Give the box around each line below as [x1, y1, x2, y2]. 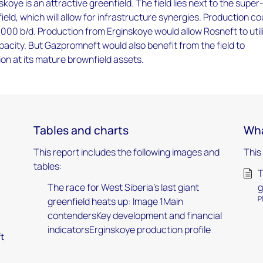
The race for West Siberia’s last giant [47, 181, 199, 194]
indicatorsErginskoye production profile [47, 223, 211, 236]
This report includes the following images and [33, 146, 220, 159]
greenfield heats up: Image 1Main [47, 195, 183, 208]
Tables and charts [33, 123, 129, 138]
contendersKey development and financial [47, 209, 222, 222]
